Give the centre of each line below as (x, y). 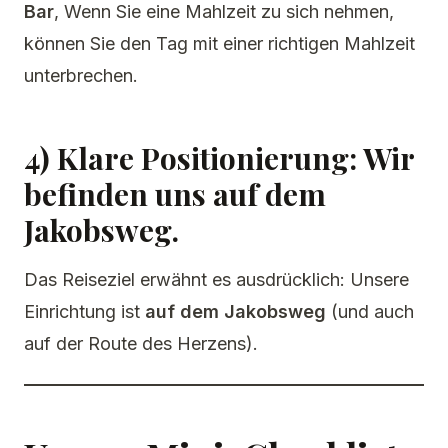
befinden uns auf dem (175, 194)
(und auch (370, 311)
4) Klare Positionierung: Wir (219, 158)
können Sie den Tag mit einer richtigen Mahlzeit (219, 43)
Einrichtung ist (84, 311)
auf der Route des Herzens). (141, 343)
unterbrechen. (81, 75)
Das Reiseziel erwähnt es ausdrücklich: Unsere (216, 279)
